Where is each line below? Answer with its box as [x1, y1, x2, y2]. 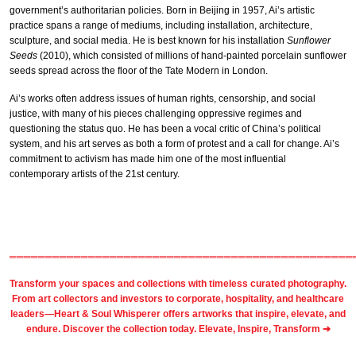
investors [120, 293, 163, 305]
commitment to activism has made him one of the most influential [10, 153, 286, 164]
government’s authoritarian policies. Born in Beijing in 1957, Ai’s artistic [10, 5, 315, 17]
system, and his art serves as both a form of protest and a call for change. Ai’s [10, 137, 339, 149]
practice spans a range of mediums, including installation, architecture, [10, 20, 312, 32]
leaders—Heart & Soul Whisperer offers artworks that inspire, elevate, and [10, 308, 346, 320]
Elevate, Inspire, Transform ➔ [198, 323, 331, 335]
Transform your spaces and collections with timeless [10, 278, 250, 290]
